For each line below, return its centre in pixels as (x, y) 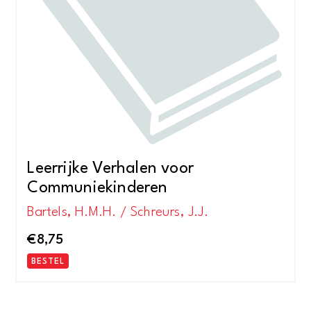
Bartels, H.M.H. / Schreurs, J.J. (118, 213)
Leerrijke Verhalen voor (110, 168)
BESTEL (48, 261)
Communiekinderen (98, 188)
